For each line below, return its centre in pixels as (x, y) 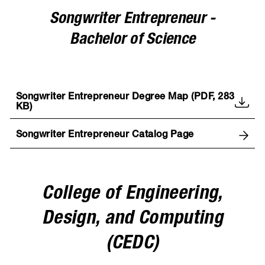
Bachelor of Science (132, 41)
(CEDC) (132, 244)
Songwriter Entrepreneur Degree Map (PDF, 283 (125, 98)
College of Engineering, (132, 194)
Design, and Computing (132, 219)
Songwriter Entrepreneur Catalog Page (105, 135)
